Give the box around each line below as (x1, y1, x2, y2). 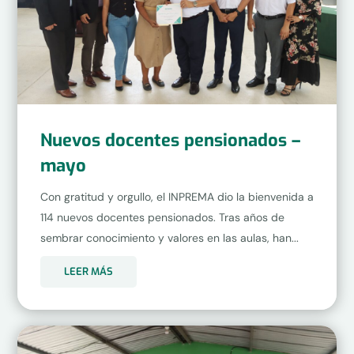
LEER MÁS (63, 265, 113, 279)
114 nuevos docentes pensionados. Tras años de (40, 209, 284, 224)
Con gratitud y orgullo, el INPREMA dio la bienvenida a (40, 189, 314, 204)
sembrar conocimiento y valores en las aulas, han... (40, 230, 299, 245)
